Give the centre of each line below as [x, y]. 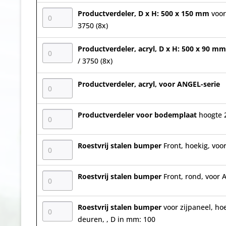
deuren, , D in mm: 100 [117, 219]
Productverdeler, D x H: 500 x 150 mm [145, 13]
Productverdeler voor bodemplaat [138, 115]
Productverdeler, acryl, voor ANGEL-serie [149, 84]
